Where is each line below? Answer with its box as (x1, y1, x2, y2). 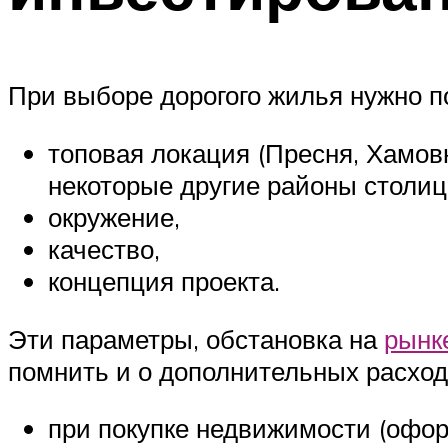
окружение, (48, 200, 187, 233)
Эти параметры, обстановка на (8, 322, 384, 355)
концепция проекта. (48, 264, 287, 297)
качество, (48, 232, 160, 265)
